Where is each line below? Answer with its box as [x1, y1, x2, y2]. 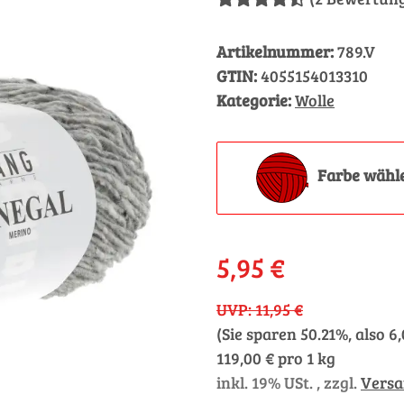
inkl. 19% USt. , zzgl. [216, 372, 361, 393]
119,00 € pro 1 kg [216, 347, 335, 369]
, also [348, 323, 389, 344]
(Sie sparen [216, 323, 300, 344]
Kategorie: [216, 89, 295, 111]
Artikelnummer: [216, 41, 337, 62]
